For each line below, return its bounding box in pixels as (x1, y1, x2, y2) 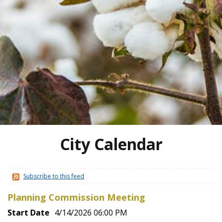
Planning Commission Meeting (7, 191, 145, 203)
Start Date (7, 207, 50, 218)
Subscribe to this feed (23, 172, 84, 180)
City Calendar (59, 133, 163, 155)
